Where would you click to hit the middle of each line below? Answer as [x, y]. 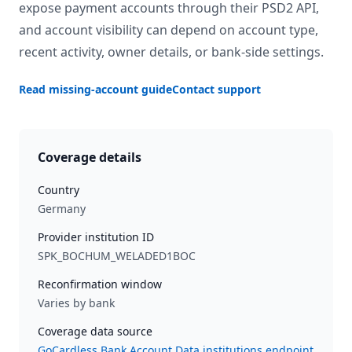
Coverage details [90, 157]
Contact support [216, 89]
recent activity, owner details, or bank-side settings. [171, 52]
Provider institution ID [96, 237]
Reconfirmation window [100, 284]
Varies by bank [76, 303]
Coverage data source [95, 331]
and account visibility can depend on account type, [169, 30]
